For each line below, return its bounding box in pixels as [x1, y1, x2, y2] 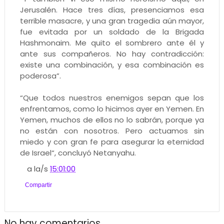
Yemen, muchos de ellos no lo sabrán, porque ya [19, 114, 204, 125]
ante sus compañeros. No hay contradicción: [19, 48, 204, 59]
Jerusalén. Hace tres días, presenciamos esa [19, 4, 204, 15]
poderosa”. [19, 70, 61, 81]
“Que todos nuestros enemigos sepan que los [19, 92, 204, 103]
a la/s [27, 163, 50, 174]
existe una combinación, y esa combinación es [19, 59, 204, 70]
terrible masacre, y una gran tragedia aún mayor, [19, 15, 204, 26]
